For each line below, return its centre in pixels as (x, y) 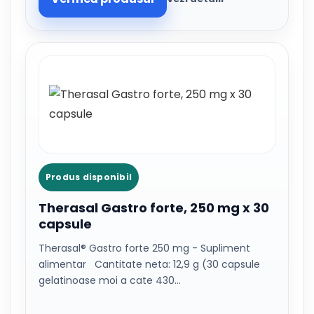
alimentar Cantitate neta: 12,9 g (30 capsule (149, 264)
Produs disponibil (89, 177)
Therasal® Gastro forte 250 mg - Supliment (144, 248)
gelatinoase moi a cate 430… (110, 280)
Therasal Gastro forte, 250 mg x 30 (154, 208)
